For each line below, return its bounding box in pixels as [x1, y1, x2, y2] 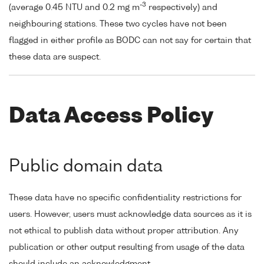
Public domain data [9, 158, 163, 175]
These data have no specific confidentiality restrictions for [9, 193, 242, 202]
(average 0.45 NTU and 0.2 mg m [9, 3, 140, 12]
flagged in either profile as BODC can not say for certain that [9, 36, 251, 45]
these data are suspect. [9, 52, 101, 61]
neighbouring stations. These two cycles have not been [9, 19, 227, 28]
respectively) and [146, 3, 217, 12]
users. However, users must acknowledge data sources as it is [9, 210, 252, 219]
